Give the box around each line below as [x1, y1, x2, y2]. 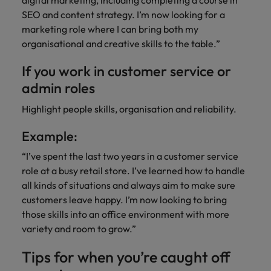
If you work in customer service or [22, 62, 231, 80]
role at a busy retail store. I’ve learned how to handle [22, 165, 245, 177]
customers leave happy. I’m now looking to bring [22, 194, 227, 206]
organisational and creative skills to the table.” [22, 38, 222, 50]
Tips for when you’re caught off [22, 247, 230, 267]
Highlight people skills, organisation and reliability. [22, 103, 238, 115]
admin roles [22, 79, 98, 97]
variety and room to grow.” [22, 223, 138, 235]
